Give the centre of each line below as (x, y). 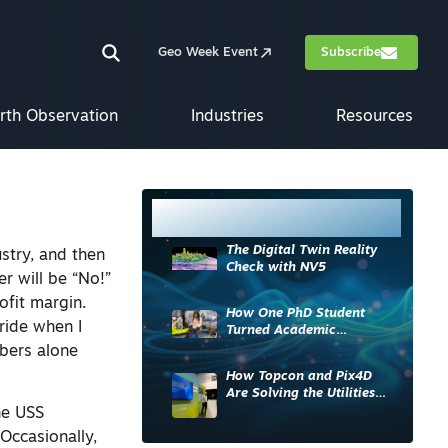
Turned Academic (281, 330)
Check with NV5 (276, 267)
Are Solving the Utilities (301, 393)
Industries (227, 117)
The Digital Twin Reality (302, 250)
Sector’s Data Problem (297, 410)
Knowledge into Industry (304, 347)
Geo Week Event (208, 52)
